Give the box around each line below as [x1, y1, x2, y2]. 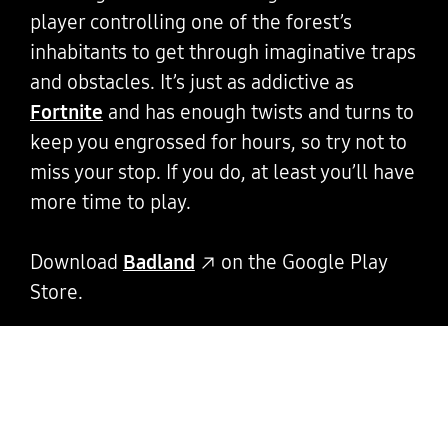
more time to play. [29, 189, 191, 214]
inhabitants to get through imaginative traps [29, 39, 416, 64]
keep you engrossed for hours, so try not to [29, 129, 407, 154]
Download [29, 249, 123, 274]
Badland [122, 249, 195, 274]
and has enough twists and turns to [102, 99, 414, 124]
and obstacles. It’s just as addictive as [29, 69, 354, 94]
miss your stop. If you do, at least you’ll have [29, 159, 415, 184]
